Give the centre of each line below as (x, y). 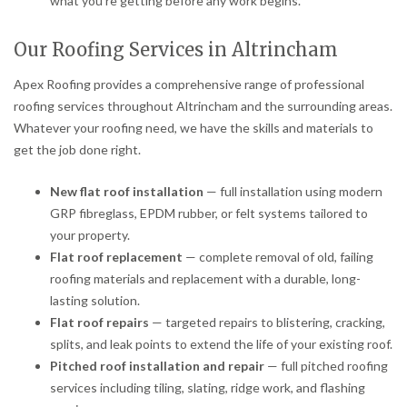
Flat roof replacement (116, 256)
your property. (90, 234)
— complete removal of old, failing (278, 256)
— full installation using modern (293, 191)
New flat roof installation (127, 191)
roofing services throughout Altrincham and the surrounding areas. (203, 105)
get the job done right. (77, 149)
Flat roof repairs (99, 322)
